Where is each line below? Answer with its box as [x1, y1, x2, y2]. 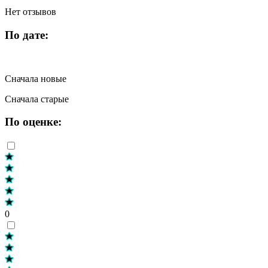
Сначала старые [5, 93, 69, 104]
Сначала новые [5, 73, 66, 84]
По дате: [5, 28, 48, 41]
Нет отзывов [5, 7, 56, 17]
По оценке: [5, 115, 62, 129]
